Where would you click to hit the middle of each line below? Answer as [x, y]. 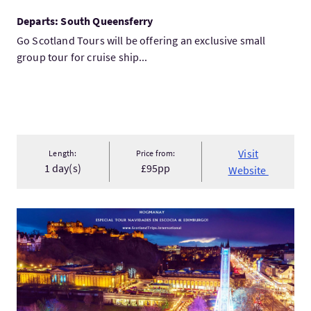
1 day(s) [62, 168]
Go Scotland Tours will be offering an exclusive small [141, 40]
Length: [63, 153]
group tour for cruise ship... [82, 57]
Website [248, 170]
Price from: [155, 153]
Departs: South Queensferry [85, 21]
